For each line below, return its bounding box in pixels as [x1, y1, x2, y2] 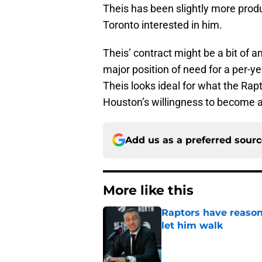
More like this [103, 182, 194, 198]
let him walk [161, 219, 223, 231]
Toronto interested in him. [103, 18, 222, 31]
